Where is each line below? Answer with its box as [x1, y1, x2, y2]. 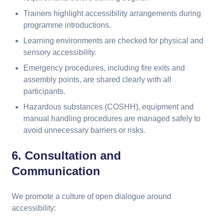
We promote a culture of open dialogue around [12, 192, 171, 200]
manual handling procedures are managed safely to [23, 114, 200, 123]
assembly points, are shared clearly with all [23, 75, 171, 84]
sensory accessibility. [23, 48, 96, 56]
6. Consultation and [12, 149, 121, 162]
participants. [23, 87, 65, 95]
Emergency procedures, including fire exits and [23, 64, 185, 72]
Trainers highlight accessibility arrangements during [23, 9, 201, 18]
